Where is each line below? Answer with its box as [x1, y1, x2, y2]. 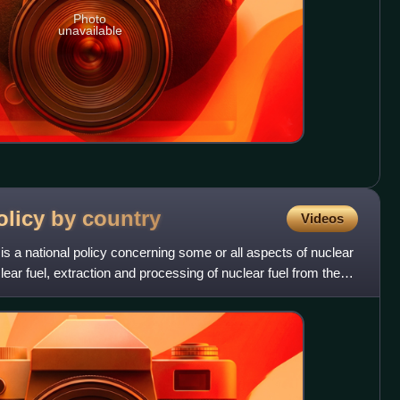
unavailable [57, 22, 122, 37]
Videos [300, 210, 344, 226]
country [82, 205, 161, 230]
